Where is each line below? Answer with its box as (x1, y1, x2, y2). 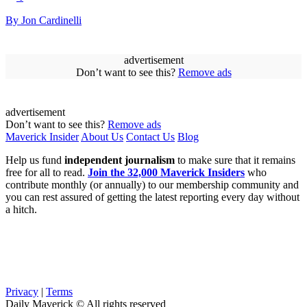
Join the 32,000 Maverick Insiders (88, 166, 245, 178)
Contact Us (126, 130, 175, 143)
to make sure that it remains (175, 153, 295, 166)
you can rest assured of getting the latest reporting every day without (5, 191, 299, 203)
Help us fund (5, 153, 64, 166)
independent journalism (64, 153, 175, 166)
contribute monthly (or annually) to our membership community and (5, 178, 299, 191)
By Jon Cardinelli (5, 14, 82, 26)
